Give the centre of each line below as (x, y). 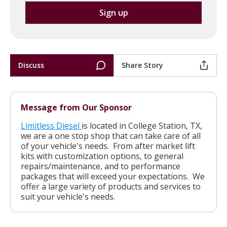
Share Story (142, 65)
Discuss (31, 65)
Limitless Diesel (51, 125)
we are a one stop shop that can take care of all (111, 136)
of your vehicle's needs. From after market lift (108, 146)
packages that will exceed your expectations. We (113, 176)
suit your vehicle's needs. (70, 196)
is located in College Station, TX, (142, 125)
